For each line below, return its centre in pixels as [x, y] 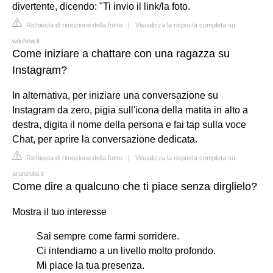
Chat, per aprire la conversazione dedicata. [105, 139]
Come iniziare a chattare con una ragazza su [121, 53]
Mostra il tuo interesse [59, 211]
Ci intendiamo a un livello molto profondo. [126, 250]
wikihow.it [26, 41]
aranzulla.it [28, 173]
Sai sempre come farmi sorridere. [108, 236]
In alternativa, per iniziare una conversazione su [115, 95]
